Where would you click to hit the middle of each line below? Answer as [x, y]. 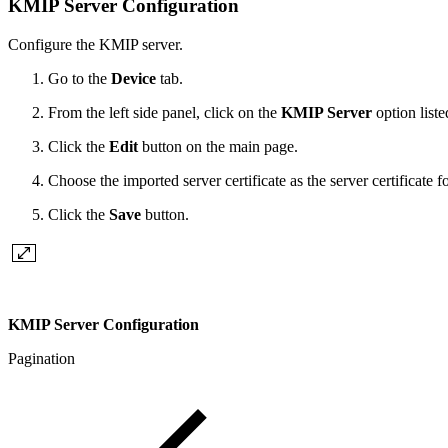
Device [133, 79]
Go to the [79, 79]
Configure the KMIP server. [95, 45]
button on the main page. [218, 147]
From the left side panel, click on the [164, 113]
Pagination [41, 359]
